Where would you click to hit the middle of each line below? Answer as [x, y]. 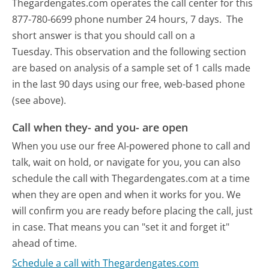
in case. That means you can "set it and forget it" [121, 227]
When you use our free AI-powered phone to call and [131, 146]
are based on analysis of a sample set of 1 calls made [131, 68]
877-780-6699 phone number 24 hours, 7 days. [118, 19]
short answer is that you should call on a [104, 35]
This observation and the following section [151, 51]
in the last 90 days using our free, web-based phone [129, 84]
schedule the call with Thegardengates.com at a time [131, 179]
